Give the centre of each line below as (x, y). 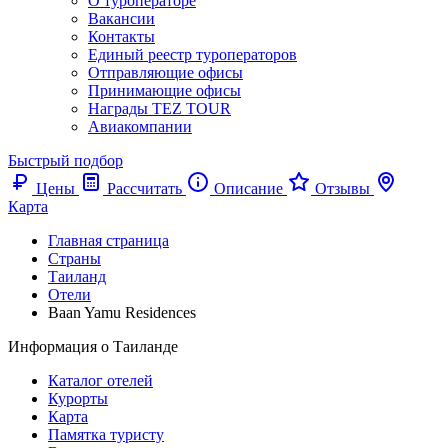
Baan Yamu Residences (122, 312)
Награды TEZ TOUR (159, 108)
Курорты (78, 398)
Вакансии (121, 18)
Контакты (121, 36)
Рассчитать (144, 188)
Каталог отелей (100, 380)
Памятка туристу (106, 434)
